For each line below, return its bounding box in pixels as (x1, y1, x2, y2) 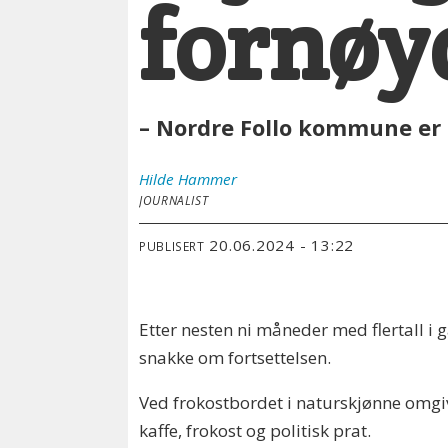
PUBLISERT (139, 238, 205, 255)
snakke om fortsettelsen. (139, 345, 332, 369)
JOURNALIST (139, 191, 209, 208)
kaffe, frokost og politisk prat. (139, 418, 376, 442)
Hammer (178, 168, 238, 189)
